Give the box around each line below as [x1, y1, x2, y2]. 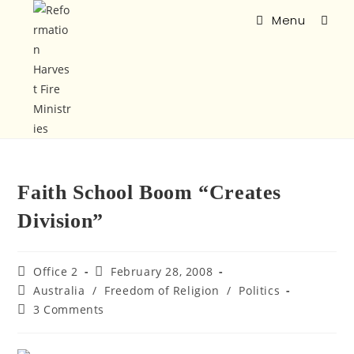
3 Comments [33, 302, 105, 317]
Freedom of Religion [104, 283, 220, 298]
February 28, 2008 [111, 264, 213, 279]
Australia [33, 283, 85, 298]
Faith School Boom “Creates [17, 181, 282, 204]
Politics [239, 283, 281, 298]
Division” [17, 209, 104, 232]
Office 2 [33, 264, 78, 279]
